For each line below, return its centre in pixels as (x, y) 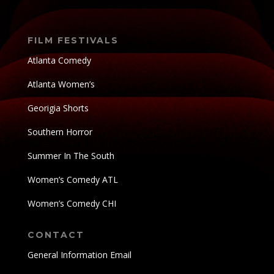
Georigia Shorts (58, 108)
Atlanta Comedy (59, 61)
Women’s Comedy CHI (72, 204)
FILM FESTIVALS (73, 41)
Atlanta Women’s (61, 84)
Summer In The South (71, 156)
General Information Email (79, 255)
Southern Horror (60, 132)
